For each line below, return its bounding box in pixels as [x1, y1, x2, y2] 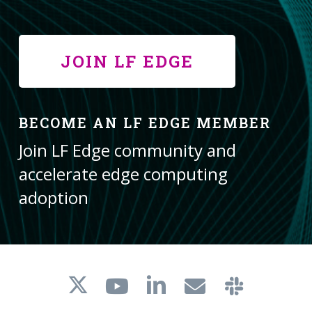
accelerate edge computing [18, 162, 228, 185]
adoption [18, 186, 88, 209]
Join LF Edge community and [18, 139, 236, 162]
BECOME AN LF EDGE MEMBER [18, 114, 271, 132]
